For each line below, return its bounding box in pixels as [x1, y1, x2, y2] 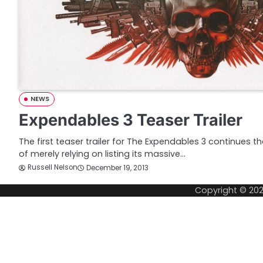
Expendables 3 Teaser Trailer [19, 110, 242, 130]
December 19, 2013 [86, 163, 149, 173]
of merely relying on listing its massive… [19, 148, 186, 160]
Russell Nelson [28, 163, 77, 173]
